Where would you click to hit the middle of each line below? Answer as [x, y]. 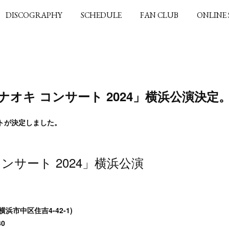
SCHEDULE [101, 15]
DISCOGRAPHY [34, 15]
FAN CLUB [159, 15]
